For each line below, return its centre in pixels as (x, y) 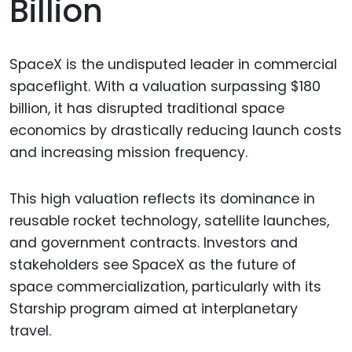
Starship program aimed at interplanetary (154, 308)
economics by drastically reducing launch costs (176, 130)
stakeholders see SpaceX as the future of (153, 264)
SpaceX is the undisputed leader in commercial (173, 64)
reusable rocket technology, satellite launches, (169, 220)
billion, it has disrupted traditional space (147, 108)
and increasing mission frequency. (128, 152)
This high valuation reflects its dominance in (162, 198)
